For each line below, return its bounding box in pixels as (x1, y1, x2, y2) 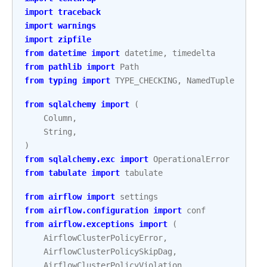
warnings (58, 21, 96, 30)
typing (48, 76, 77, 85)
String (44, 127, 72, 136)
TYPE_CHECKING (115, 76, 177, 85)
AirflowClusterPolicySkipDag (44, 247, 172, 256)
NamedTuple (187, 76, 234, 85)
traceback (58, 7, 101, 17)
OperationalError (153, 154, 229, 164)
